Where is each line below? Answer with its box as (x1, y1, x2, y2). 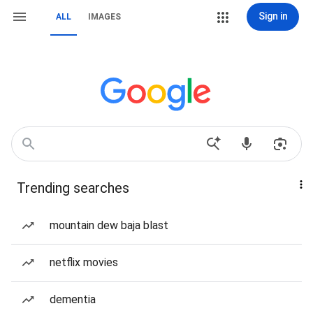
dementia (50, 293, 96, 306)
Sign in (258, 10, 288, 22)
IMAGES (88, 12, 121, 22)
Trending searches (17, 180, 129, 196)
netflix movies (50, 256, 118, 269)
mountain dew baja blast (50, 219, 168, 232)
